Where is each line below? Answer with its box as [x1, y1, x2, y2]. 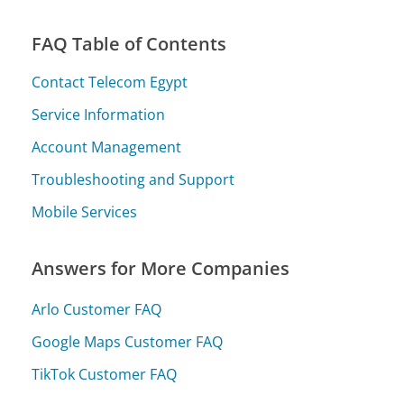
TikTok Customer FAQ [32, 363, 178, 384]
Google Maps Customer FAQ [32, 331, 224, 352]
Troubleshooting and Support [32, 170, 235, 190]
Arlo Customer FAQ [32, 298, 162, 319]
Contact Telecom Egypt [32, 72, 188, 93]
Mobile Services [32, 202, 138, 223]
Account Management [32, 137, 182, 158]
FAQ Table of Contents [32, 32, 227, 57]
